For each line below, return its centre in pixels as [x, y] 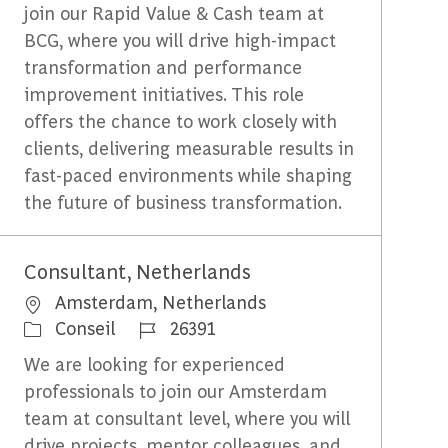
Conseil [85, 327]
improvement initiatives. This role [164, 94]
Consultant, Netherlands [138, 271]
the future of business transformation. [183, 202]
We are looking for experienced [155, 363]
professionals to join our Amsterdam [176, 390]
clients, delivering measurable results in [189, 148]
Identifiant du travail [225, 326]
